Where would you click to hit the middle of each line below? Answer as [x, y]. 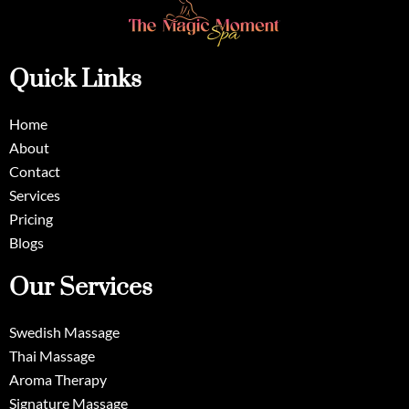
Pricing [31, 219]
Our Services [81, 288]
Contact [35, 171]
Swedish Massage [64, 332]
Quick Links [75, 79]
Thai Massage [52, 356]
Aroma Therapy [58, 379]
